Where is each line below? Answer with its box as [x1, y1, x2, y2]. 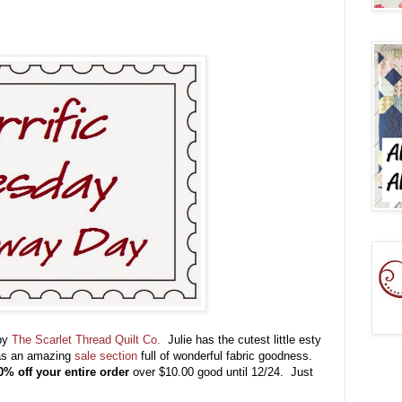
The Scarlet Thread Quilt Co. [12, 333, 161, 347]
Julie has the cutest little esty [161, 333, 321, 347]
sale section [71, 349, 137, 363]
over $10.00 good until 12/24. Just [129, 365, 313, 380]
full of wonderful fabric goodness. [137, 349, 319, 363]
